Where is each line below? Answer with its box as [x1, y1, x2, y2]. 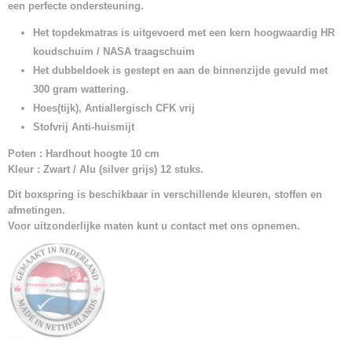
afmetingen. [8, 204, 65, 216]
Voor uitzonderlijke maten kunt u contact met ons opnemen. [8, 220, 300, 232]
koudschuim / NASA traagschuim [33, 46, 195, 57]
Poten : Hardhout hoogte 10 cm [8, 148, 159, 159]
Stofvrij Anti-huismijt [33, 121, 134, 133]
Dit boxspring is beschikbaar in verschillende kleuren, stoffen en [8, 189, 322, 200]
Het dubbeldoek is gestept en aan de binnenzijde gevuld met [33, 64, 328, 76]
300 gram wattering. [33, 83, 129, 95]
